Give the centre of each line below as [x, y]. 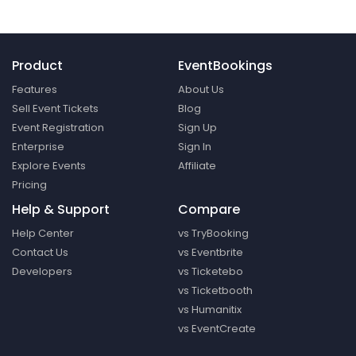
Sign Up [197, 128]
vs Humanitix [210, 310]
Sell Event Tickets [55, 109]
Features [35, 90]
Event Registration [58, 128]
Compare [209, 210]
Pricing [29, 185]
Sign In [195, 147]
